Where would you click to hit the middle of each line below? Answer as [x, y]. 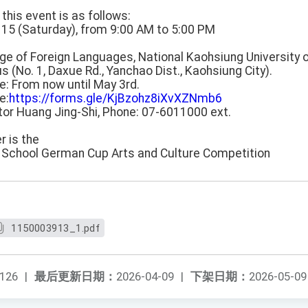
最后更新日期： [75, 277]
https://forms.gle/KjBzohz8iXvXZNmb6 [115, 99]
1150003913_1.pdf [56, 229]
